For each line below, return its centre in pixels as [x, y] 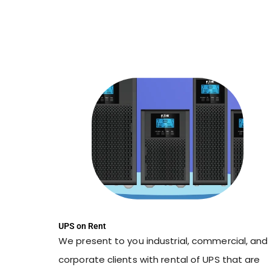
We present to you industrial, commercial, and [163, 241]
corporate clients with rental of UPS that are [159, 260]
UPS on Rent [82, 226]
